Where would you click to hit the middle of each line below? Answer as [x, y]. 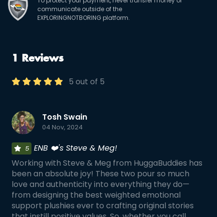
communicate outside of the [80, 9]
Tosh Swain [65, 117]
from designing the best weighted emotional [96, 195]
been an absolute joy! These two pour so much [101, 174]
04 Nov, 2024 [62, 127]
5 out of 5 [87, 82]
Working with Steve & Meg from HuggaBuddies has [107, 163]
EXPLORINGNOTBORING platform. [84, 18]
